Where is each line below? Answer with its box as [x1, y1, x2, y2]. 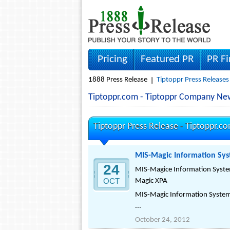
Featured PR [141, 54, 194, 65]
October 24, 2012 [135, 216, 190, 224]
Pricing [98, 54, 127, 65]
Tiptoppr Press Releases [157, 76, 229, 84]
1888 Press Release [88, 76, 147, 84]
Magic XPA [135, 177, 167, 185]
